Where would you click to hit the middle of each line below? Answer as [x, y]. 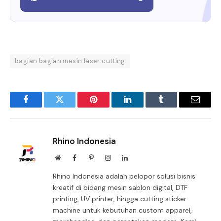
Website [71, 157]
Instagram [124, 157]
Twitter [72, 107]
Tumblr [174, 107]
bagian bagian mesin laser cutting [70, 61]
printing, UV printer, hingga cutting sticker [120, 199]
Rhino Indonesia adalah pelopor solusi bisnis [124, 176]
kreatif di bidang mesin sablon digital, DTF [120, 187]
